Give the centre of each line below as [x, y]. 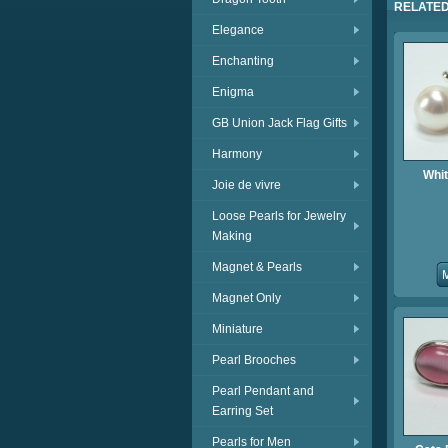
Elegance [238, 30]
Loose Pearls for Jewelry [279, 216]
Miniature [237, 329]
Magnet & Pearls [257, 267]
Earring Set [242, 411]
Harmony [237, 154]
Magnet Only [246, 298]
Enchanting [243, 61]
